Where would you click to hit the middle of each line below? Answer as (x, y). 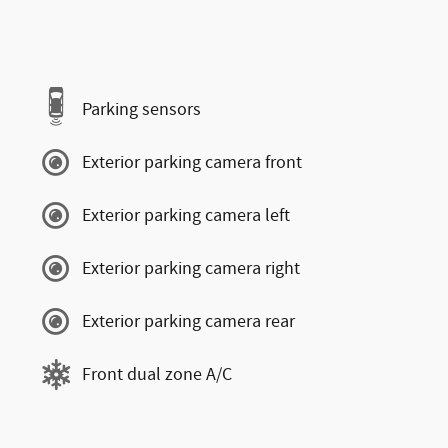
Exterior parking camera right (191, 268)
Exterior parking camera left (186, 215)
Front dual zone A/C (157, 374)
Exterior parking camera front (192, 162)
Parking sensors (141, 109)
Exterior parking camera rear (188, 321)
